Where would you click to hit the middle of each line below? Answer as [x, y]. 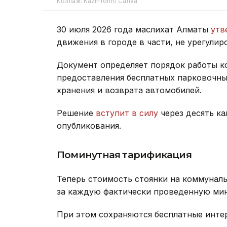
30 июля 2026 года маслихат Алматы [134, 29]
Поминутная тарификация [124, 155]
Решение [76, 113]
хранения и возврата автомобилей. [129, 90]
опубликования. [89, 125]
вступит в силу [127, 113]
